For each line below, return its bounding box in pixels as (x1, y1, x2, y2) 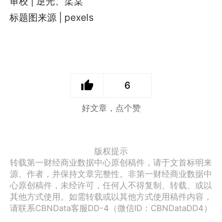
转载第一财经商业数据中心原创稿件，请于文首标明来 (10, 158, 212, 168)
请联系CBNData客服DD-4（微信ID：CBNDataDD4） (10, 203, 212, 214)
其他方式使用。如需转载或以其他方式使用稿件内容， (10, 192, 212, 202)
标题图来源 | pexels (9, 11, 94, 23)
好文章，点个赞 (81, 103, 141, 113)
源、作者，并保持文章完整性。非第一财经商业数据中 (10, 169, 212, 179)
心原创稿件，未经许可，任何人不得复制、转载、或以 (10, 180, 212, 191)
